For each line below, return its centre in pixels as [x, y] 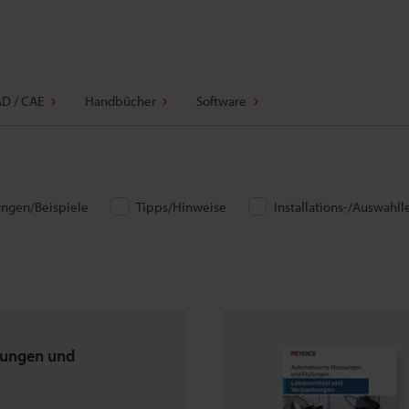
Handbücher [120, 101]
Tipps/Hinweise [181, 207]
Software [221, 101]
